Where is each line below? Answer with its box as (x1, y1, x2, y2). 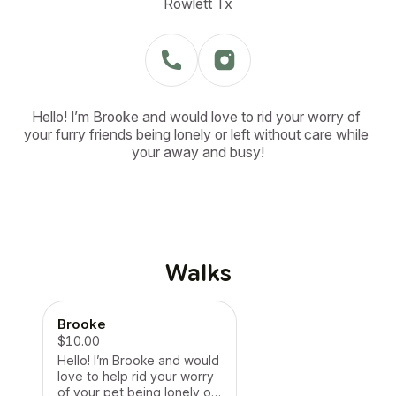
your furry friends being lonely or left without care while (24, 126, 369, 143)
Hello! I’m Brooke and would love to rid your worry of (32, 108, 361, 126)
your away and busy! (132, 143, 264, 161)
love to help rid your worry (57, 369, 214, 384)
